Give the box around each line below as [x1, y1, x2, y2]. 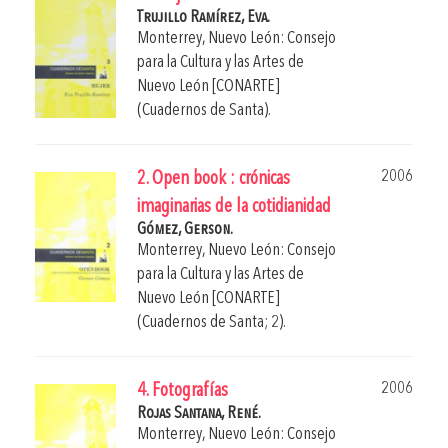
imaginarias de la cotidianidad [137, 197, 331, 217]
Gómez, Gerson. [137, 220, 233, 238]
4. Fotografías [137, 381, 228, 401]
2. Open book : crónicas [137, 169, 290, 189]
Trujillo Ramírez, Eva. [137, 8, 270, 26]
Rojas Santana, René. [137, 404, 261, 422]
